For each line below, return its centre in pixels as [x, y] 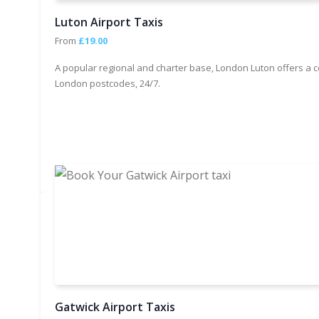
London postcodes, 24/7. [108, 83]
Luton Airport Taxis [109, 22]
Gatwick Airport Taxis [115, 307]
